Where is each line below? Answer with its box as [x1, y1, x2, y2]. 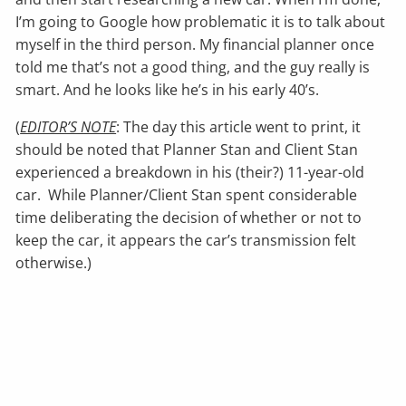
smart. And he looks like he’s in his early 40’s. [15, 80, 320, 101]
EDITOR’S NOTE [20, 117, 117, 138]
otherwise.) [15, 253, 92, 274]
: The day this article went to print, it [116, 117, 362, 138]
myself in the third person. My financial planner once [15, 34, 375, 55]
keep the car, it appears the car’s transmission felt [15, 230, 357, 251]
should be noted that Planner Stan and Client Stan [15, 140, 359, 160]
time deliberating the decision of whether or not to [15, 208, 362, 228]
